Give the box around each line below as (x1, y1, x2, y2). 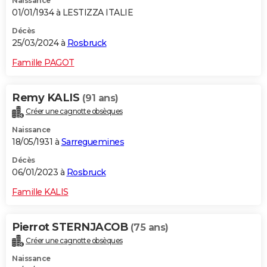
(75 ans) (130, 221, 169, 233)
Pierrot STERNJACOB (12, 220, 131, 234)
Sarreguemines (61, 136, 124, 147)
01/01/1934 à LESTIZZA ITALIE (12, 7, 133, 18)
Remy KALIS (12, 91, 82, 104)
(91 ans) (82, 92, 119, 104)
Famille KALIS (12, 186, 69, 197)
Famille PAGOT (12, 57, 74, 68)
